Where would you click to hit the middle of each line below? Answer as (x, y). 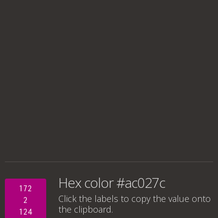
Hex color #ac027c (112, 182)
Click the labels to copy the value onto (135, 199)
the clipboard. (86, 209)
